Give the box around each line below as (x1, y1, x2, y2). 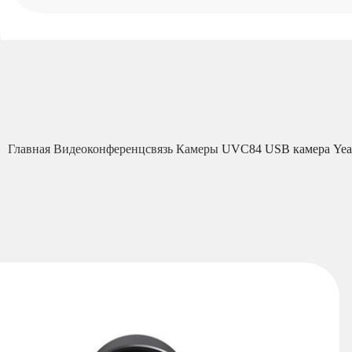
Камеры (176, 142, 222, 156)
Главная (8, 142, 53, 156)
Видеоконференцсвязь (53, 142, 176, 156)
